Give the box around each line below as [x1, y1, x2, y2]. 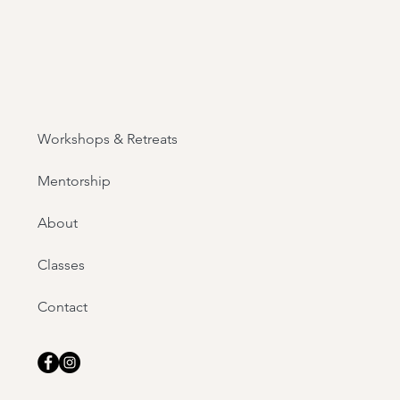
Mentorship [37, 172, 111, 189]
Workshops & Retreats [37, 130, 178, 147]
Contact [37, 298, 87, 315]
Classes [37, 256, 85, 273]
